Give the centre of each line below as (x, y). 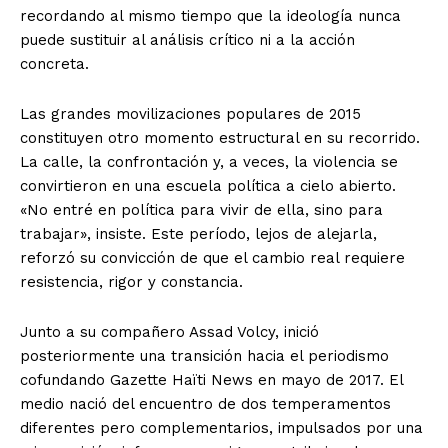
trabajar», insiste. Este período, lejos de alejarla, (198, 234)
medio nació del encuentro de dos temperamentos (205, 404)
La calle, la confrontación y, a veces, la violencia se (209, 162)
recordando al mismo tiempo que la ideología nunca (210, 16)
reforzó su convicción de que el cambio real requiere (212, 258)
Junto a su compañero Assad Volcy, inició (169, 332)
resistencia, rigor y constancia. (131, 282)
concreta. (54, 64)
